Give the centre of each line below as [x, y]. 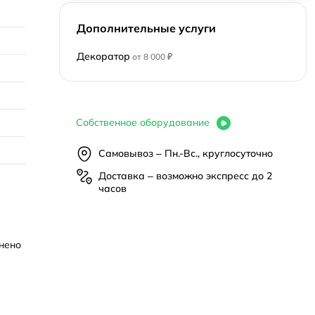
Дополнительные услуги [146, 28]
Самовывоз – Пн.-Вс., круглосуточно [186, 153]
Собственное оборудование [144, 122]
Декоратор [103, 56]
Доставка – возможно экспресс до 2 [185, 175]
